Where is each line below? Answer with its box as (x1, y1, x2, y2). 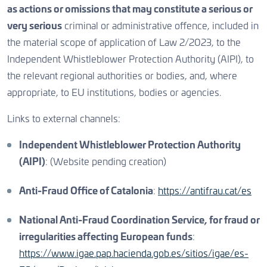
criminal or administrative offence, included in (62, 21, 259, 31)
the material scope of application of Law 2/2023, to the (7, 38, 241, 48)
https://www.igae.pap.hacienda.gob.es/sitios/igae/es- (19, 249, 249, 259)
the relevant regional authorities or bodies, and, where (7, 72, 237, 81)
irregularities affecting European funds (19, 232, 193, 242)
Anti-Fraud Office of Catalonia (19, 187, 153, 196)
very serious (7, 21, 62, 31)
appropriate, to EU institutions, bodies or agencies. (7, 88, 221, 98)
